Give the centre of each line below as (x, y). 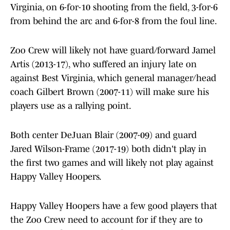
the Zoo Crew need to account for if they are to (107, 220)
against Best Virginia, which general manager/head (113, 78)
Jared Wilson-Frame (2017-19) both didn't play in (108, 149)
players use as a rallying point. (71, 106)
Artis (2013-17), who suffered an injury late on (103, 64)
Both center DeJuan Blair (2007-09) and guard (103, 135)
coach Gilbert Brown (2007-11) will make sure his (110, 92)
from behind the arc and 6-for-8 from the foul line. (114, 21)
